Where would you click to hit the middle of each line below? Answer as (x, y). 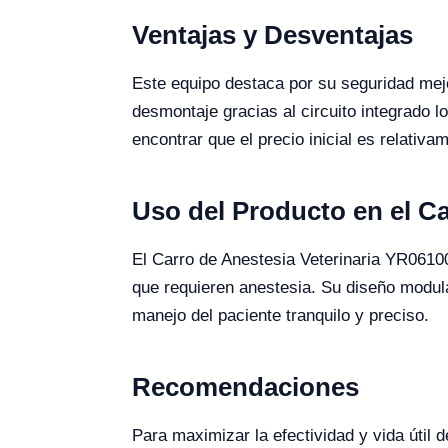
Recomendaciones (245, 387)
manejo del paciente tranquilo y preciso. (280, 315)
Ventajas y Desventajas (272, 35)
